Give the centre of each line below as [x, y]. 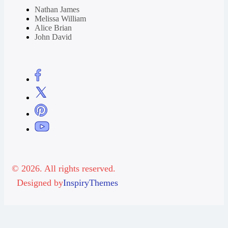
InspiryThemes [91, 182]
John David [53, 37]
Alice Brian [53, 27]
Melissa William [60, 18]
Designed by [40, 182]
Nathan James [57, 9]
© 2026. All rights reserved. [64, 168]
